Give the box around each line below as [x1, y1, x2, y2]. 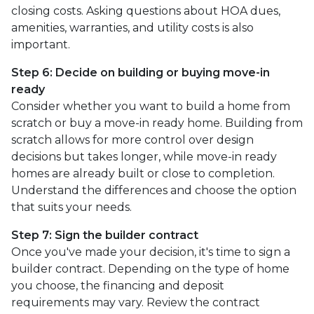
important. [11, 38, 70, 51]
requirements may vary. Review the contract [11, 296, 260, 309]
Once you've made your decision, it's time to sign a [11, 245, 290, 259]
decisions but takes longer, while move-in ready [11, 150, 277, 163]
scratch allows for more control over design [11, 133, 254, 146]
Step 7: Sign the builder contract [11, 228, 198, 242]
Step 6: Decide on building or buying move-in [11, 66, 270, 79]
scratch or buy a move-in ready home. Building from [11, 116, 303, 130]
